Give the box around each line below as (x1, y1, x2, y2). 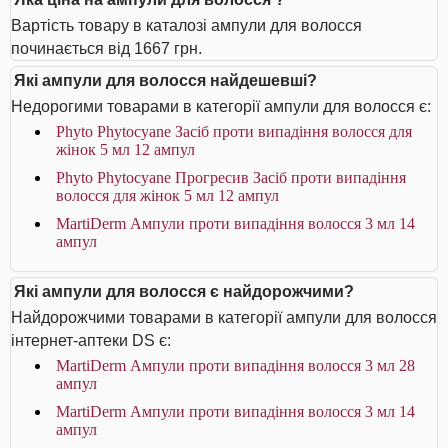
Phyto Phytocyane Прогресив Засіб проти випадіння (56, 169, 406, 186)
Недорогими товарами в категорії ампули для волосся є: (11, 98, 431, 115)
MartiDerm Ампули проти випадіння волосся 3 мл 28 (56, 357, 415, 374)
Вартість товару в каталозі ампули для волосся (11, 17, 362, 34)
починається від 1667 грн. (11, 40, 202, 57)
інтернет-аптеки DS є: (11, 332, 171, 349)
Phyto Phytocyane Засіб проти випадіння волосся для (56, 123, 412, 140)
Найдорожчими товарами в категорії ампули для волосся (11, 309, 437, 326)
